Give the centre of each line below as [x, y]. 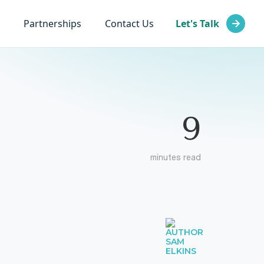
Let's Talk [197, 24]
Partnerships [52, 24]
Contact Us [129, 24]
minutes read [176, 158]
